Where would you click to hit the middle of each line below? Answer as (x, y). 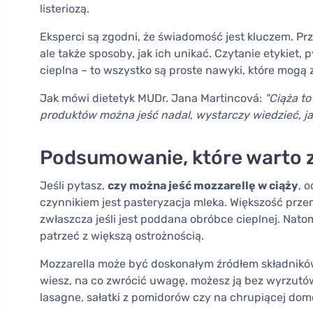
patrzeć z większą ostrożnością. (122, 236)
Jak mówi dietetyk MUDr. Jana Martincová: (152, 99)
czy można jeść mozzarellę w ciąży (203, 186)
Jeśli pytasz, (74, 186)
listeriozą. (65, 9)
